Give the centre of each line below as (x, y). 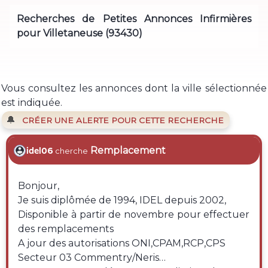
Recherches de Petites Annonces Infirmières (134, 19)
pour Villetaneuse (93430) (80, 33)
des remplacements (66, 229)
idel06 (40, 151)
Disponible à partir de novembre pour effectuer (134, 215)
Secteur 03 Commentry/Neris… (92, 258)
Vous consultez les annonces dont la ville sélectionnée (134, 88)
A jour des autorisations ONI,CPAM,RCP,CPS (123, 243)
